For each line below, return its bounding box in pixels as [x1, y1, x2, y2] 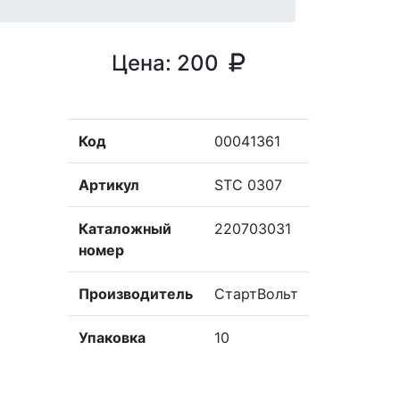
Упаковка [78, 329, 146, 346]
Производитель [78, 285, 193, 303]
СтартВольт [213, 285, 298, 303]
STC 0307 [213, 176, 282, 194]
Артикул [78, 176, 139, 194]
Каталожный [78, 220, 171, 237]
